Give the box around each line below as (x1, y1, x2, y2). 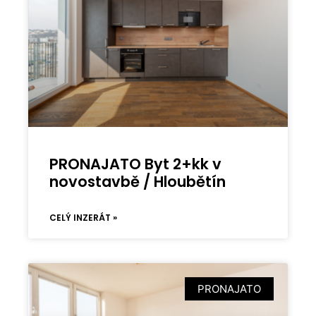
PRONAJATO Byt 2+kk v (49, 153, 222, 174)
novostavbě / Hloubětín (49, 171, 226, 192)
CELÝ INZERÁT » (49, 211, 118, 224)
